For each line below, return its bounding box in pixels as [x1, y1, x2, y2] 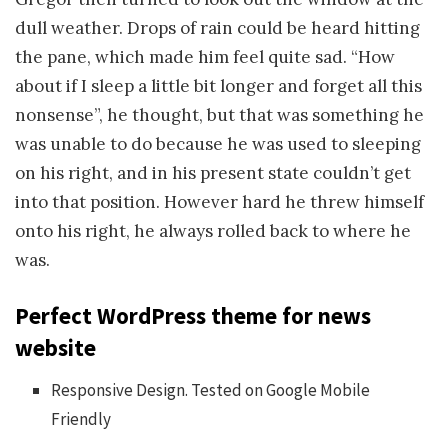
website [15, 333, 96, 363]
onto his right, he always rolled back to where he [15, 219, 411, 242]
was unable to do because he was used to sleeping [15, 132, 421, 155]
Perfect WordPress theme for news [15, 301, 371, 331]
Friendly [51, 407, 112, 430]
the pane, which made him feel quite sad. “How [15, 45, 395, 68]
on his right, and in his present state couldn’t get [15, 161, 411, 184]
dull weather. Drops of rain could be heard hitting [15, 16, 420, 39]
